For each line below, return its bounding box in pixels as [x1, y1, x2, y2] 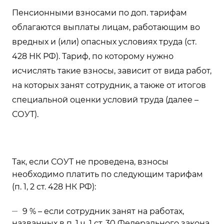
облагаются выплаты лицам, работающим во [12, 22, 200, 32]
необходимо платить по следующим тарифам [12, 169, 203, 179]
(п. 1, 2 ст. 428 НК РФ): [12, 182, 96, 191]
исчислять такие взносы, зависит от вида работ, [12, 66, 211, 75]
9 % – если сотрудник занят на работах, [22, 206, 184, 216]
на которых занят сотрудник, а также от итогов [12, 80, 206, 90]
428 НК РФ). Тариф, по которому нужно [12, 51, 173, 61]
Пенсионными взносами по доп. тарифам [12, 8, 187, 17]
